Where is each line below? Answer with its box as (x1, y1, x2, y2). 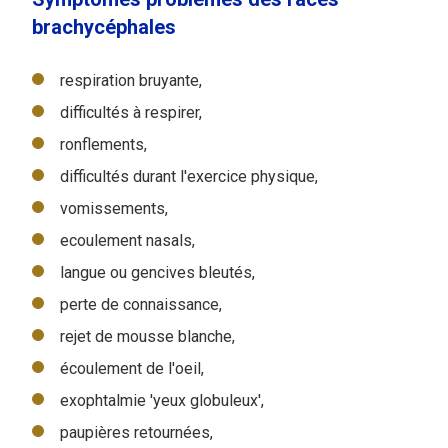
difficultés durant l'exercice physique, (60, 166, 318, 186)
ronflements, (60, 134, 147, 154)
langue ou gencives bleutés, (60, 262, 255, 282)
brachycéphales (32, 14, 176, 39)
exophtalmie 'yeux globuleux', (60, 390, 264, 410)
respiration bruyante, (60, 70, 202, 90)
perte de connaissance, (60, 294, 222, 314)
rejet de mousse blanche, (60, 326, 235, 346)
